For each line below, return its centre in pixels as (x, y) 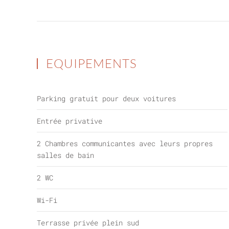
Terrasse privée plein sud (88, 223)
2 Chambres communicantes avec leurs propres (125, 143)
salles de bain (65, 155)
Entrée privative (70, 121)
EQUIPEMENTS (90, 63)
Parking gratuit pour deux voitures (106, 98)
